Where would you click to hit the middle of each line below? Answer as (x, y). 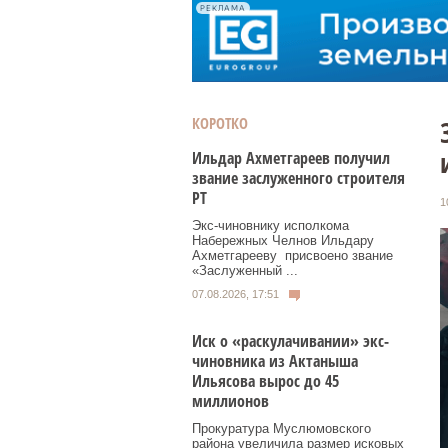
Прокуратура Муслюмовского (281, 428)
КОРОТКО (220, 123)
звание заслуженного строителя (298, 178)
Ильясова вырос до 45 (265, 380)
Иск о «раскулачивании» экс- (290, 340)
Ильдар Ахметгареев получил (291, 158)
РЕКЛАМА (223, 8)
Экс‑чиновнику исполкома (270, 225)
